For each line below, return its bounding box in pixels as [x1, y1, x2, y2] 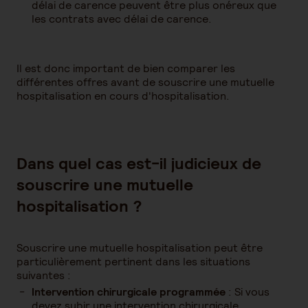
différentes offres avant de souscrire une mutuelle [16, 75, 274, 89]
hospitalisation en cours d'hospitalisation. [16, 89, 230, 103]
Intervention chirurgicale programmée [32, 285, 225, 299]
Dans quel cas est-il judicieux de [16, 153, 261, 174]
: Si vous [225, 285, 269, 299]
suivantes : [16, 268, 71, 283]
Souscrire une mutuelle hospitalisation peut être [16, 241, 263, 255]
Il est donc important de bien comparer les [16, 61, 235, 76]
